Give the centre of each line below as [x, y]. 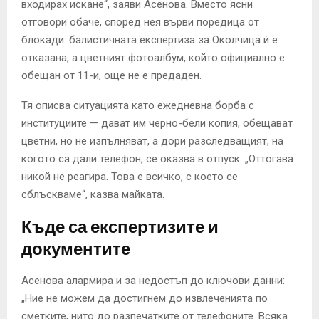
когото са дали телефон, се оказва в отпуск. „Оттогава [157, 159]
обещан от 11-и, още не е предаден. [111, 76]
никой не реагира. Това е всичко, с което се [130, 177]
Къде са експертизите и [120, 227]
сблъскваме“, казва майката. [93, 195]
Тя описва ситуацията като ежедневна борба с [138, 106]
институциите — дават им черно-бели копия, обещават [157, 124]
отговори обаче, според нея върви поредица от [140, 22]
